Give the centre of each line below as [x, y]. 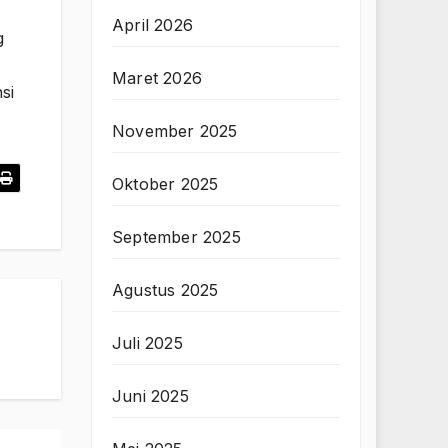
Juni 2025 [150, 396]
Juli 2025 [147, 343]
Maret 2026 [157, 78]
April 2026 [152, 25]
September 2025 [176, 237]
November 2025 [175, 131]
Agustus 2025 [165, 290]
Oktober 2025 [165, 184]
